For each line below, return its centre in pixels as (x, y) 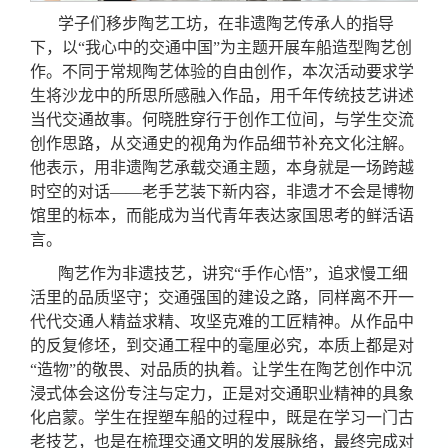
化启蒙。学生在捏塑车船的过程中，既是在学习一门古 (222, 417)
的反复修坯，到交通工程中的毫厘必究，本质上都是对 (222, 345)
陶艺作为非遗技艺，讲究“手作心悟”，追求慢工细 (233, 273)
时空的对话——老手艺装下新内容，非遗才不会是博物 (222, 191)
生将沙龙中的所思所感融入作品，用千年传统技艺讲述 (222, 95)
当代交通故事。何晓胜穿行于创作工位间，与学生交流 (222, 119)
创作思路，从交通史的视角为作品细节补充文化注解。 (222, 143)
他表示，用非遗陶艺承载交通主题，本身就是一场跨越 (222, 167)
